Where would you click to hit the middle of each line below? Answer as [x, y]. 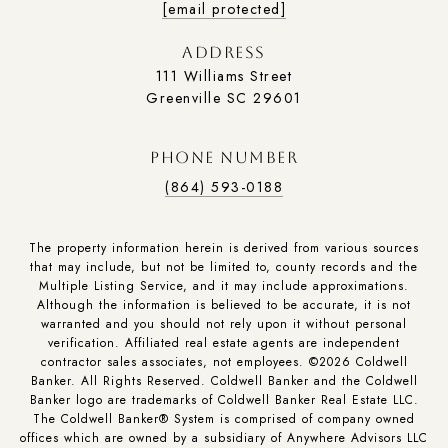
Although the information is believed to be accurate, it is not [224, 305]
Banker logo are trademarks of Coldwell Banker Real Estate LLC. [224, 400]
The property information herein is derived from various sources [224, 248]
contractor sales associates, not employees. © [179, 362]
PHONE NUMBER [224, 158]
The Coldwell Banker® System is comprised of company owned [224, 419]
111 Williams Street [224, 76]
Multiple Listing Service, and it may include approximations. [224, 286]
